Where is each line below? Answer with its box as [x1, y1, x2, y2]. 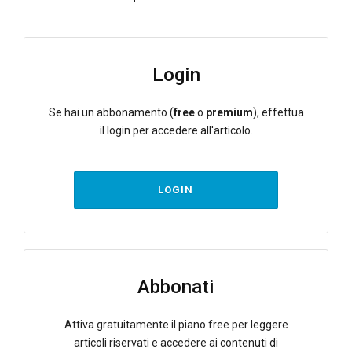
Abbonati [137, 275, 214, 299]
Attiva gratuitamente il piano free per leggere [64, 318, 288, 332]
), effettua [252, 106, 304, 119]
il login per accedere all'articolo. [99, 124, 253, 137]
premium [205, 106, 253, 119]
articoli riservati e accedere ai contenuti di [74, 336, 278, 350]
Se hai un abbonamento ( [48, 106, 174, 119]
